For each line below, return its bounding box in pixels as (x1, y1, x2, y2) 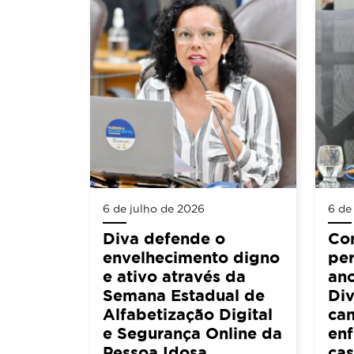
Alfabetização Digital (103, 305, 273, 324)
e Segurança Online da (103, 324, 282, 343)
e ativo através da (103, 267, 246, 286)
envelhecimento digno (103, 248, 280, 267)
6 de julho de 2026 (103, 202, 205, 216)
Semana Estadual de (103, 286, 265, 305)
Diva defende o (103, 229, 225, 248)
